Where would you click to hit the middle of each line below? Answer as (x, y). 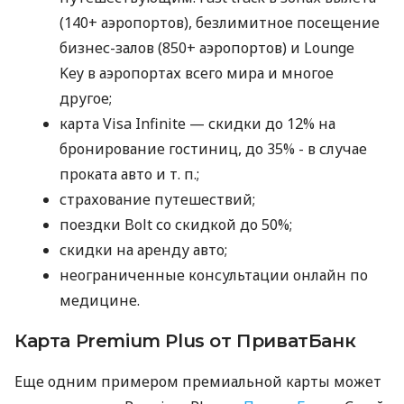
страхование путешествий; (157, 200)
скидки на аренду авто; (143, 250)
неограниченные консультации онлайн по (214, 275)
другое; (86, 99)
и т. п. (176, 174)
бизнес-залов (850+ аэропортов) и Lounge (207, 48)
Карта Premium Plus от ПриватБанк (185, 341)
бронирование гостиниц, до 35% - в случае (213, 149)
